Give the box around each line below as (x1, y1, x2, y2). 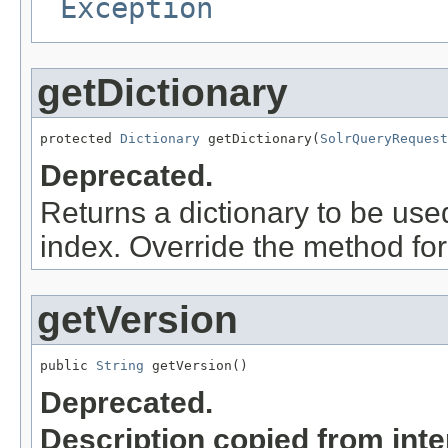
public (40, 357, 96, 373)
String (96, 357, 144, 373)
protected (40, 131, 120, 147)
